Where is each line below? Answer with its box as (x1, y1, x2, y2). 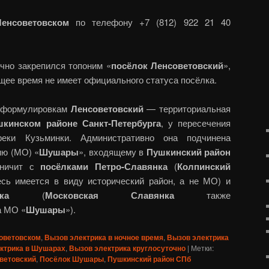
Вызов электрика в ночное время (44, 231, 163, 243)
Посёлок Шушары (40, 253, 104, 264)
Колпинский (177, 160, 231, 174)
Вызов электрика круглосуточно (69, 242, 186, 253)
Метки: (191, 242, 214, 253)
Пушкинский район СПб (107, 253, 191, 264)
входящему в (88, 145, 147, 159)
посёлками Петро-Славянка (40, 160, 175, 174)
